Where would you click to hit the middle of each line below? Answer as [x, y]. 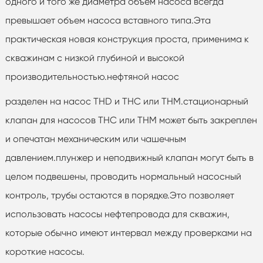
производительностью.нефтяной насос [92, 76]
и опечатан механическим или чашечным [95, 139]
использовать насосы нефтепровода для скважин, [117, 214]
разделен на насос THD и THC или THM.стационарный [127, 101]
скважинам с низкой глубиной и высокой [95, 58]
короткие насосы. [45, 251]
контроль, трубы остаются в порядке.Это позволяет [119, 195]
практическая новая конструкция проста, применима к [127, 39]
